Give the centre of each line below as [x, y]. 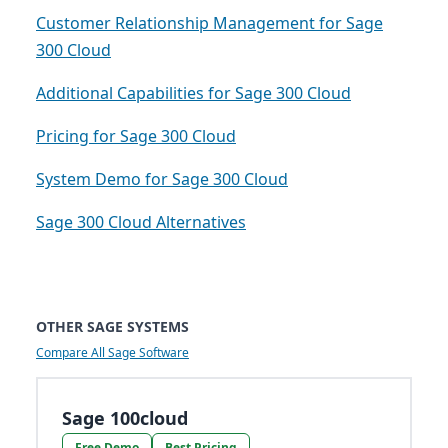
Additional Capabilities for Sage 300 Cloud [193, 93]
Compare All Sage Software [112, 353]
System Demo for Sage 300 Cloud [162, 179]
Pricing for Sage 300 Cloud [136, 136]
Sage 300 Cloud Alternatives [141, 222]
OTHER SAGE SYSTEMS [112, 327]
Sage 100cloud [125, 418]
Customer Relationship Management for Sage [209, 23]
